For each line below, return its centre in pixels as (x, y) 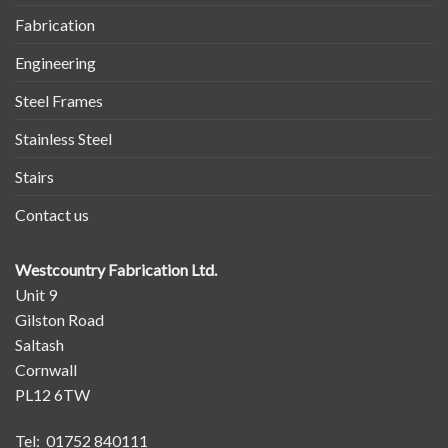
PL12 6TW (52, 395)
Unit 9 (36, 295)
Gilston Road (59, 320)
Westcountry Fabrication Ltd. (116, 270)
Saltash (39, 345)
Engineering (55, 63)
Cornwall (46, 370)
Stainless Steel (63, 139)
